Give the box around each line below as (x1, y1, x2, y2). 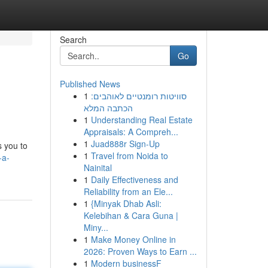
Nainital (83, 162, 112, 173)
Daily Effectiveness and (90, 173, 178, 185)
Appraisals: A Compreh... (83, 126, 178, 138)
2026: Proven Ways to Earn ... (83, 245, 197, 257)
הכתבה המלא (83, 102, 133, 114)
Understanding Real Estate (90, 114, 193, 126)
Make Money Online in (90, 233, 176, 245)
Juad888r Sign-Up (90, 138, 160, 150)
